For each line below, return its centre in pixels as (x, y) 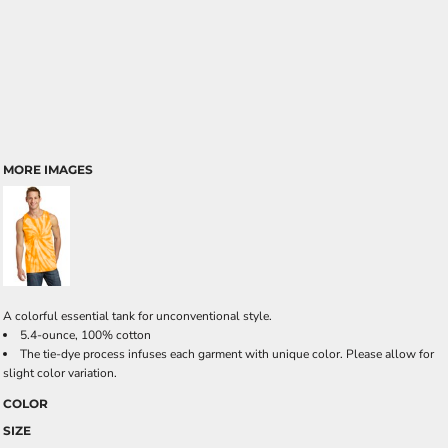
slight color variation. (60, 373)
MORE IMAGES (48, 169)
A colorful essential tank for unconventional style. (137, 316)
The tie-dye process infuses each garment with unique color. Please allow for (227, 354)
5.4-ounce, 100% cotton (85, 335)
